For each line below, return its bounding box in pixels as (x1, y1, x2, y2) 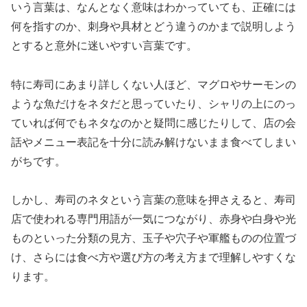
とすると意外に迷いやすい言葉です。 (11, 39, 197, 51)
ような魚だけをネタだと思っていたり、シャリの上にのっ (11, 97, 296, 110)
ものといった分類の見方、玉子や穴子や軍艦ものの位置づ (11, 232, 296, 245)
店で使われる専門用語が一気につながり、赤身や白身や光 (11, 213, 296, 225)
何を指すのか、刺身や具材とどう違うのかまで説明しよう (11, 20, 296, 32)
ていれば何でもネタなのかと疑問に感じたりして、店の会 (11, 116, 296, 129)
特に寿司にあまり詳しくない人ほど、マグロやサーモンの (11, 78, 296, 90)
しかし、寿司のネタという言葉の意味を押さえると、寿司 (11, 194, 296, 206)
